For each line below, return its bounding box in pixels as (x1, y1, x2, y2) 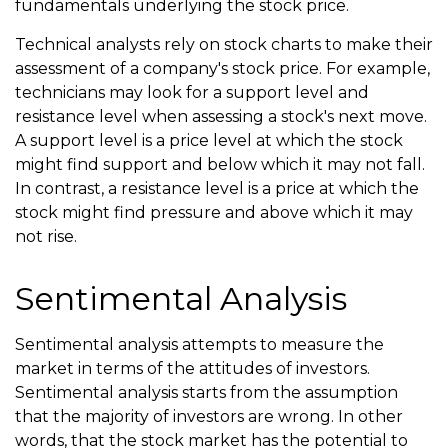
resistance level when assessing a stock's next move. (15, 107, 427, 126)
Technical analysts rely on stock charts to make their (15, 35, 433, 54)
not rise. (15, 227, 77, 246)
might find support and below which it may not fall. (15, 155, 425, 174)
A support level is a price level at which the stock (15, 131, 403, 150)
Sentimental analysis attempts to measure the (15, 335, 384, 354)
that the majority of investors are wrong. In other (15, 407, 403, 426)
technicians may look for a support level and (15, 83, 369, 102)
